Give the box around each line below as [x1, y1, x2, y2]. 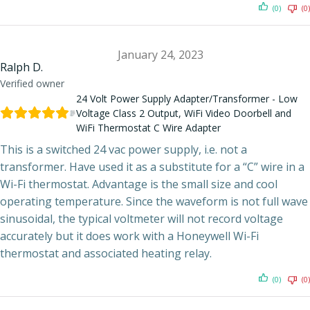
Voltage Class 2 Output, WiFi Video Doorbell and [75, 106, 291, 120]
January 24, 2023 [118, 46, 203, 62]
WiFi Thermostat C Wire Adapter [75, 120, 221, 134]
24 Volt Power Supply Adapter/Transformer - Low [75, 91, 298, 105]
